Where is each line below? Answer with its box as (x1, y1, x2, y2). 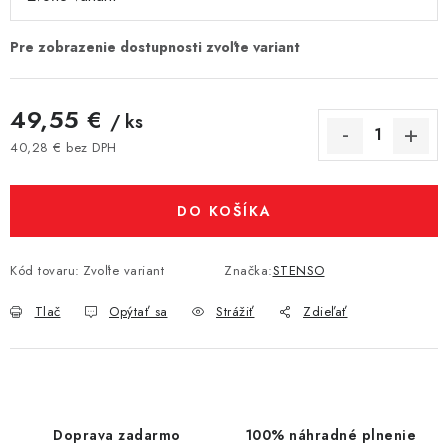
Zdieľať (303, 301, 348, 321)
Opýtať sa (109, 301, 168, 321)
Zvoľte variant (83, 260, 164, 280)
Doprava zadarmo (53, 424, 181, 445)
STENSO (272, 260, 325, 280)
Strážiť (216, 301, 255, 321)
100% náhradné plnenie (245, 424, 417, 445)
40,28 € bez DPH (10, 138, 117, 158)
